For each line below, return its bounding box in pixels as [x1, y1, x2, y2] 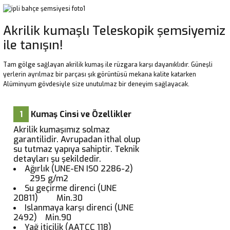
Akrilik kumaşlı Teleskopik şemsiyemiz [3, 22, 225, 39]
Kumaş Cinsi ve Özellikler [31, 108, 131, 120]
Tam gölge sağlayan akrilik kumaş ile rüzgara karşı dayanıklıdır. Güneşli [3, 60, 213, 69]
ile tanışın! [3, 36, 63, 53]
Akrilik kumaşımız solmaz [13, 124, 110, 135]
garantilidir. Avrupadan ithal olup [13, 133, 140, 145]
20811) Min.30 [13, 192, 87, 203]
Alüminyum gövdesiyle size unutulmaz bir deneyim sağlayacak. [3, 80, 189, 88]
